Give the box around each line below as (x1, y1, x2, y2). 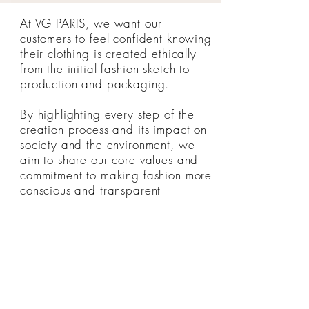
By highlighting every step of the (20, 106, 195, 122)
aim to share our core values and (20, 152, 199, 168)
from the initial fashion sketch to (20, 61, 190, 77)
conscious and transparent (20, 182, 161, 198)
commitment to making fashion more (20, 167, 212, 183)
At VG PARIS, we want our (20, 15, 162, 31)
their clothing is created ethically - (20, 46, 203, 61)
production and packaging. (20, 76, 174, 92)
